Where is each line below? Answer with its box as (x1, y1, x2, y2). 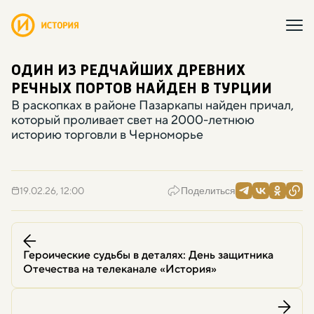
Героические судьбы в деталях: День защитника (23, 247, 273, 263)
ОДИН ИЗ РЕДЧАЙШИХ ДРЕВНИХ (11, 63, 245, 78)
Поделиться (181, 185, 235, 196)
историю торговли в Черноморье (11, 125, 203, 144)
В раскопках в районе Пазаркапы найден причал (11, 96, 291, 114)
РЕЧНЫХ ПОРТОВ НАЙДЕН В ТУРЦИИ (11, 81, 272, 97)
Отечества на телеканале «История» (23, 261, 217, 277)
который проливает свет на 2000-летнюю (11, 111, 254, 129)
